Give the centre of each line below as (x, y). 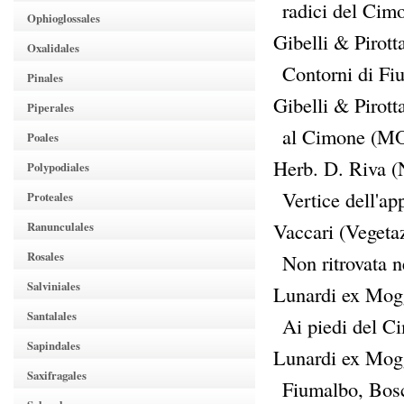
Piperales (50, 107)
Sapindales (54, 345)
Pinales (45, 78)
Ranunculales (60, 226)
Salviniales (54, 286)
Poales (43, 137)
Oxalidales (53, 48)
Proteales (50, 197)
